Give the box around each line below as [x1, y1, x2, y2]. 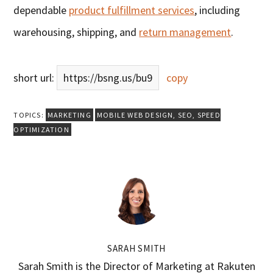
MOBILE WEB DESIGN [97, 110, 174, 120]
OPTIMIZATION [13, 125, 69, 135]
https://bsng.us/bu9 [63, 71, 153, 85]
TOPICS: [13, 110, 46, 120]
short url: [13, 71, 57, 85]
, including [194, 3, 241, 18]
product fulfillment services [69, 3, 195, 18]
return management [139, 25, 232, 40]
